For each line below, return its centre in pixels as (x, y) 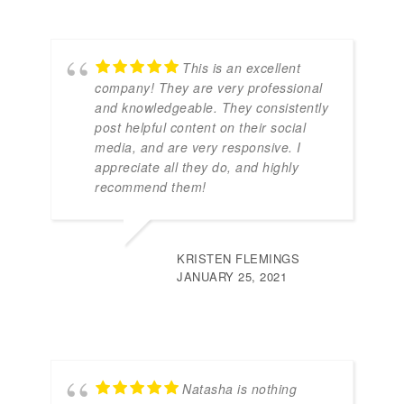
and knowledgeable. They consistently (211, 108)
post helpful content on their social (200, 128)
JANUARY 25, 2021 (232, 277)
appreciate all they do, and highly (197, 167)
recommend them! (151, 187)
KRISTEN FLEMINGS (238, 259)
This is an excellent (241, 68)
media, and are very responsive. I (198, 147)
